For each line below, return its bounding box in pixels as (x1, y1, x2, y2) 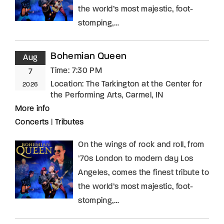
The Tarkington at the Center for (85, 80, 202, 88)
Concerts (15, 118, 49, 126)
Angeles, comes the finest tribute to (78, 169, 209, 177)
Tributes (54, 118, 84, 126)
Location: (50, 80, 86, 88)
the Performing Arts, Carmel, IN (50, 91, 163, 99)
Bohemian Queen (50, 52, 127, 61)
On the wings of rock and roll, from (78, 141, 204, 149)
